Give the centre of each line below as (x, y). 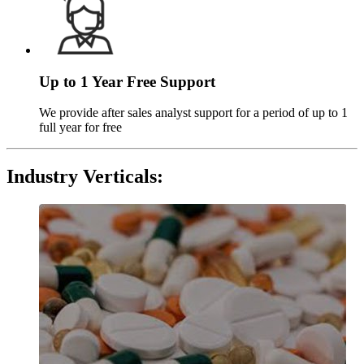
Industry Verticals (82, 177)
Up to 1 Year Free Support (127, 81)
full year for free (80, 128)
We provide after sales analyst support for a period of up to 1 (193, 113)
